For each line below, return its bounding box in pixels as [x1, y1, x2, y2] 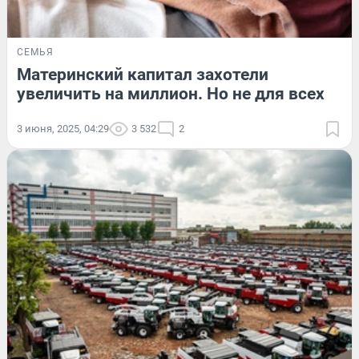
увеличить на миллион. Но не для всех [17, 83, 325, 103]
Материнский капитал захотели [17, 64, 268, 84]
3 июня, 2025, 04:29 [17, 122, 109, 135]
